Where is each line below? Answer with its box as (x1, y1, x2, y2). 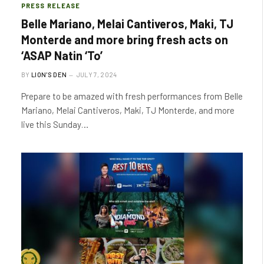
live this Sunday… (21, 119, 88, 130)
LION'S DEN (31, 71, 67, 78)
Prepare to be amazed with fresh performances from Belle (21, 91, 243, 101)
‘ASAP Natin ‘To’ (21, 48, 103, 62)
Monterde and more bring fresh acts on (21, 32, 228, 47)
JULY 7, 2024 (76, 71, 117, 78)
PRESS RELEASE (21, 2, 81, 9)
